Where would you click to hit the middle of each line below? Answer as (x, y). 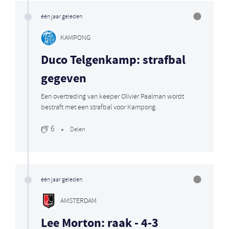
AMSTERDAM (78, 201)
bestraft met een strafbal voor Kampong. (99, 108)
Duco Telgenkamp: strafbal (113, 61)
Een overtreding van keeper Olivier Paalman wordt (112, 97)
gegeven (64, 79)
